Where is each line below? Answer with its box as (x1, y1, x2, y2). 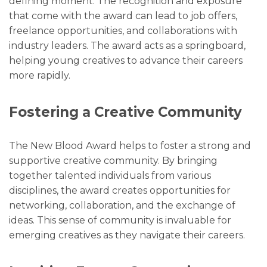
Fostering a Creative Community (9, 103, 242, 120)
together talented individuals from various (9, 169, 211, 181)
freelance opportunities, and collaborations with (9, 24, 237, 36)
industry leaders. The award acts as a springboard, (9, 39, 246, 51)
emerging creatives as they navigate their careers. (9, 229, 245, 241)
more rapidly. (9, 69, 70, 81)
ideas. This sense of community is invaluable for (9, 214, 231, 226)
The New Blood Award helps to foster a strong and (9, 139, 251, 151)
